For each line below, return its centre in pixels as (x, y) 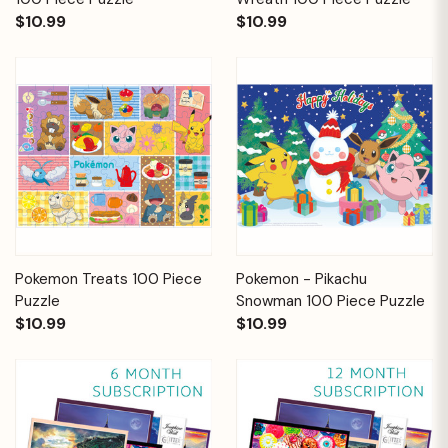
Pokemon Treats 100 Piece (108, 278)
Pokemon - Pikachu (301, 278)
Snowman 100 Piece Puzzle (330, 300)
